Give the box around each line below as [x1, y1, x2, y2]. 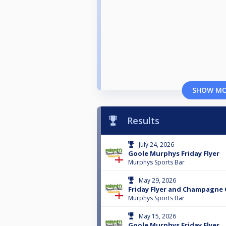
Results [127, 115, 159, 127]
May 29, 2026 [139, 176, 176, 185]
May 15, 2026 [139, 212, 176, 221]
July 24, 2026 [139, 140, 174, 149]
